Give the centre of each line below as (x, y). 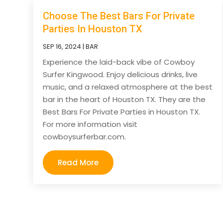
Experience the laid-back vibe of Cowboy (119, 62)
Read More (78, 162)
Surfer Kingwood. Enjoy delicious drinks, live (120, 74)
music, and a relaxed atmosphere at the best (128, 87)
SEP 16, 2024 (62, 46)
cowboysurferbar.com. (85, 136)
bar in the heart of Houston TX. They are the (124, 99)
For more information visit (90, 124)
